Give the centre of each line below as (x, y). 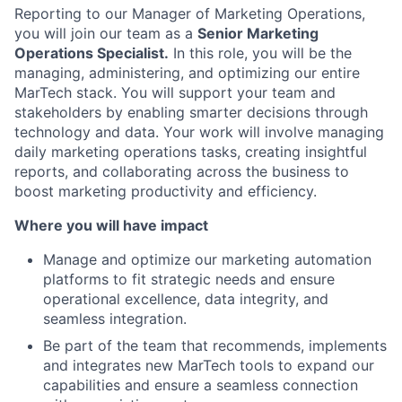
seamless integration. (115, 318)
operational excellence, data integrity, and (186, 298)
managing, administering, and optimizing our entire (187, 72)
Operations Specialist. (92, 52)
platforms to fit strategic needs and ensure (189, 279)
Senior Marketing (258, 33)
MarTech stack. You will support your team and (175, 92)
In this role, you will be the (260, 52)
